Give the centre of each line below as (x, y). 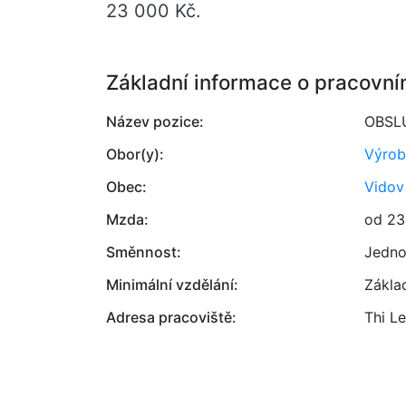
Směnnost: (144, 252)
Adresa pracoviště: (171, 317)
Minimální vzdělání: (172, 285)
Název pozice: (155, 121)
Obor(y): (135, 154)
